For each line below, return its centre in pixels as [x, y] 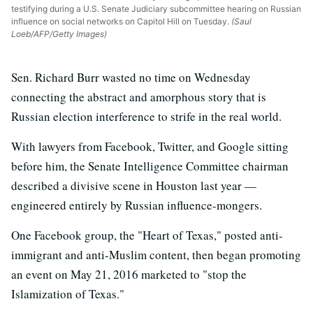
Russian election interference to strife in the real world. [146, 116]
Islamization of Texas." [68, 293]
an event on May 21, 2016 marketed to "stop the [129, 274]
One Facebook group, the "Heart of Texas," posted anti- [147, 235]
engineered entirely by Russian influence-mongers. [137, 205]
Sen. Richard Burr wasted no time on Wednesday [131, 77]
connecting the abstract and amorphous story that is [139, 96]
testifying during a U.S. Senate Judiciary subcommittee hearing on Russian [156, 8]
